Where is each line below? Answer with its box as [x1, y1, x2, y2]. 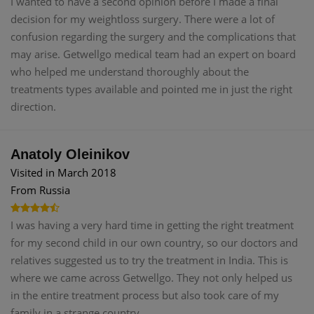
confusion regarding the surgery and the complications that [11, 29, 296, 44]
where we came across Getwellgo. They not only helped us [11, 271, 292, 285]
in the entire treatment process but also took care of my [11, 288, 279, 303]
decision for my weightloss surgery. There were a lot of [11, 12, 275, 27]
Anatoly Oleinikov [11, 146, 130, 163]
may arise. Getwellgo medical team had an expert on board [11, 47, 296, 62]
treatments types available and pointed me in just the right [11, 82, 292, 97]
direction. [11, 100, 56, 114]
